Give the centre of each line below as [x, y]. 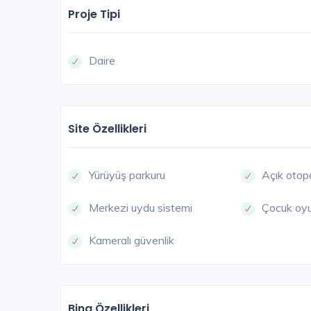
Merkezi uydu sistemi [141, 208]
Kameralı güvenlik [132, 241]
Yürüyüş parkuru [127, 175]
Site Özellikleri [107, 129]
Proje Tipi [94, 15]
